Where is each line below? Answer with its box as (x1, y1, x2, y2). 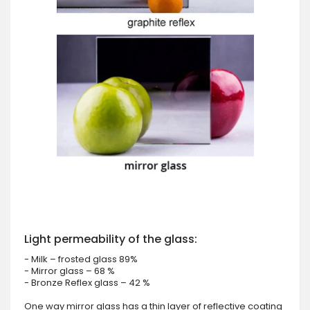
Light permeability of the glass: (24, 231, 197, 248)
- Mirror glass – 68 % (24, 264, 115, 278)
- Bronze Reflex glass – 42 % (24, 276, 150, 290)
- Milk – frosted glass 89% (24, 253, 138, 266)
